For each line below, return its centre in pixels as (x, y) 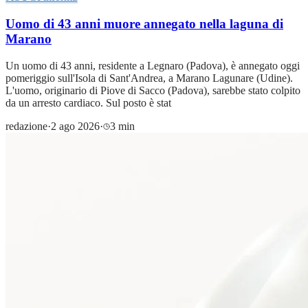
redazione (26, 126)
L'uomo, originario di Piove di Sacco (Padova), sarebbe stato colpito (153, 90)
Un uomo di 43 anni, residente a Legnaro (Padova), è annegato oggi (153, 65)
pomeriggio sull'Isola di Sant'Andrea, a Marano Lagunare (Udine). (149, 78)
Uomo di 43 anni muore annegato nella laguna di (144, 24)
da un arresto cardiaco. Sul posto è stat (88, 102)
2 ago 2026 (75, 126)
